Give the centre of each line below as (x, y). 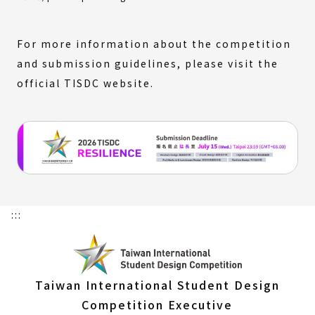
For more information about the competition (154, 43)
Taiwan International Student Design (157, 284)
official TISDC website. (85, 83)
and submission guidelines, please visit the (148, 63)
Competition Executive (157, 304)
